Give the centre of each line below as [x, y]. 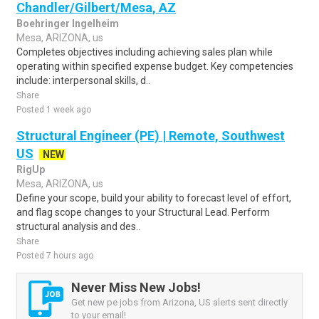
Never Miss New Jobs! [136, 287]
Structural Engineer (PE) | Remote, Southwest [151, 136]
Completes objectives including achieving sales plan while [145, 52]
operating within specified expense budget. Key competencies [155, 66]
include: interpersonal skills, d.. [83, 80]
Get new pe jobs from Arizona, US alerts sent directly [179, 302]
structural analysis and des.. [78, 226]
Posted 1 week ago [54, 110]
